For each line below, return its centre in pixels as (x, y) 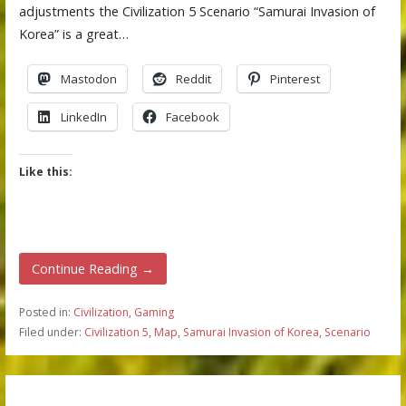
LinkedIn (83, 117)
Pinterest (295, 79)
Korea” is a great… (73, 34)
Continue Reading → (93, 268)
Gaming (154, 312)
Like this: (45, 172)
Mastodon (88, 79)
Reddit (193, 79)
